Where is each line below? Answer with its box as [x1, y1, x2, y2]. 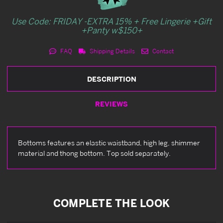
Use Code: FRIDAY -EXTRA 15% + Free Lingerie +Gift [11, 15, 212, 26]
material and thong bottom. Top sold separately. [18, 148, 171, 157]
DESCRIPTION [87, 74, 136, 83]
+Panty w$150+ [81, 24, 142, 35]
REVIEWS [95, 99, 128, 108]
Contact [150, 47, 174, 55]
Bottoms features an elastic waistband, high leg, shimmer [18, 138, 200, 147]
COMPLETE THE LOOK [53, 196, 170, 210]
